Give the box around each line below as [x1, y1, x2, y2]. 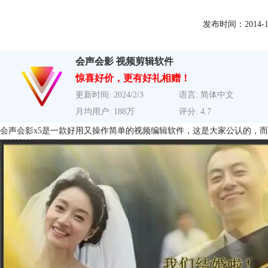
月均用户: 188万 [75, 107, 135, 117]
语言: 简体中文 [178, 90, 234, 100]
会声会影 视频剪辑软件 [75, 56, 173, 67]
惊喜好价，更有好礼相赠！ [75, 73, 190, 84]
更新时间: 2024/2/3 [75, 90, 144, 100]
